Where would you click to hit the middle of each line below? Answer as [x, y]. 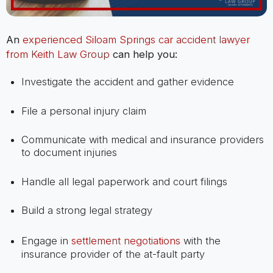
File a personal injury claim [83, 111]
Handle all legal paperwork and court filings [124, 181]
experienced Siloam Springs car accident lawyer [136, 40]
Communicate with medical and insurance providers [142, 140]
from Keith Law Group [58, 55]
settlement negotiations [126, 240]
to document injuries [69, 153]
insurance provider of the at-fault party [113, 254]
